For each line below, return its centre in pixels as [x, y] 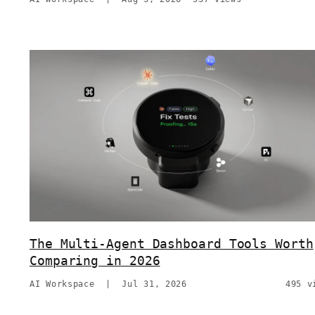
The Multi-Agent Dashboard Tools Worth [172, 244]
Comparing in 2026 [95, 261]
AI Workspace [62, 284]
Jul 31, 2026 [154, 284]
